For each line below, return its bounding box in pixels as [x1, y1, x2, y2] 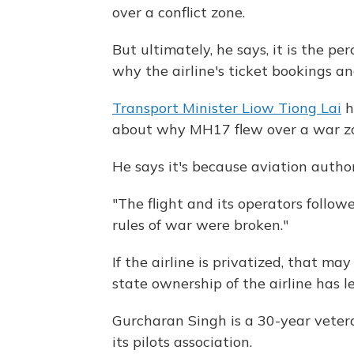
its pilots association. [112, 332, 252, 351]
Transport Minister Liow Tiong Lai [112, 98, 341, 117]
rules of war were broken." [112, 215, 288, 234]
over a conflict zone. [112, 2, 245, 21]
